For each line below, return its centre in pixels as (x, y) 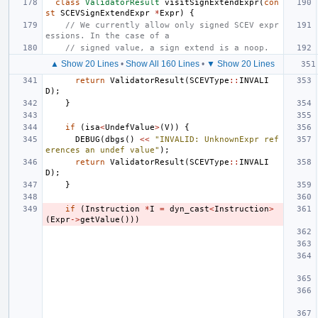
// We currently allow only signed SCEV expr (172, 25)
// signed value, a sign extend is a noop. (167, 48)
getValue (100, 219)
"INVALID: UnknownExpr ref (217, 139)
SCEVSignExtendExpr (105, 13)
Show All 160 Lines (163, 64)
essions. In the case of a (108, 35)
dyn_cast (190, 209)
